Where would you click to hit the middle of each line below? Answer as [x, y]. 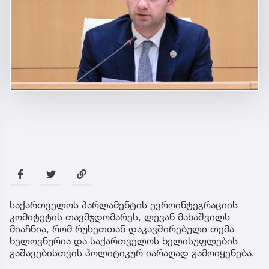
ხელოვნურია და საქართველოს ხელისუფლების [124, 241]
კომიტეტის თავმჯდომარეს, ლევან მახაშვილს [120, 217]
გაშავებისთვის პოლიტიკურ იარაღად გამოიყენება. [132, 253]
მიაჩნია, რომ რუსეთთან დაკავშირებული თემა [122, 229]
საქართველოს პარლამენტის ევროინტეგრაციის [124, 205]
